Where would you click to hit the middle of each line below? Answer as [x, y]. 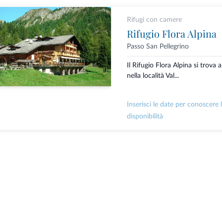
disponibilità [145, 117]
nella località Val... [153, 76]
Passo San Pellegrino [158, 47]
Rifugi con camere [154, 20]
